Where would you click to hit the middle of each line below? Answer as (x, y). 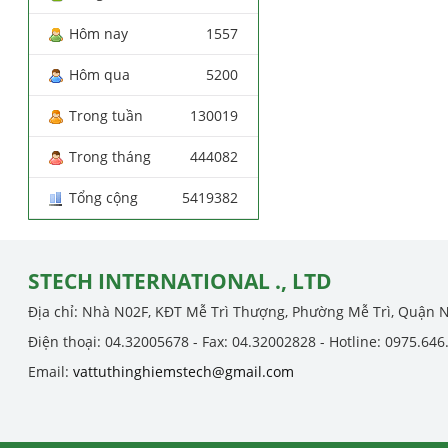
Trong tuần (106, 115)
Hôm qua (100, 74)
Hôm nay (99, 33)
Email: (51, 371)
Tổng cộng (104, 197)
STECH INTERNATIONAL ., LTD (180, 280)
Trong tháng (110, 156)
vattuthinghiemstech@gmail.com (184, 371)
